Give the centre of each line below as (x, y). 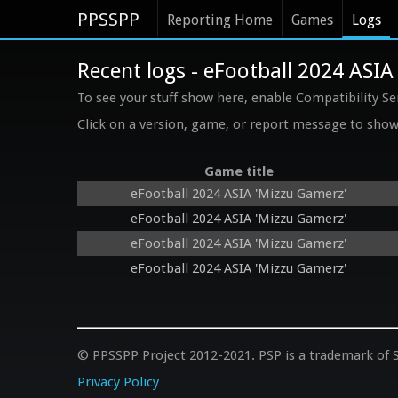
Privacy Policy (118, 382)
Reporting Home (220, 20)
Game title (239, 172)
